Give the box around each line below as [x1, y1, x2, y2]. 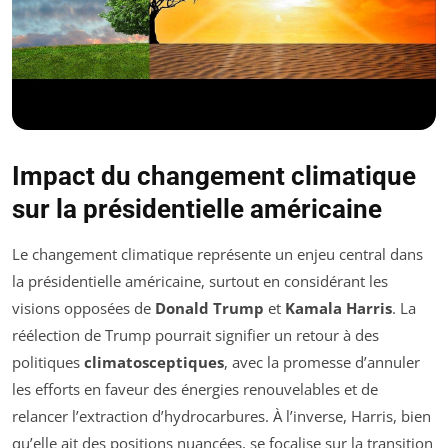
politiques [12, 351, 84, 372]
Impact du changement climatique [12, 160, 416, 191]
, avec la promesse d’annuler [224, 351, 420, 372]
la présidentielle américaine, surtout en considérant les [12, 270, 388, 291]
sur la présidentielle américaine [12, 193, 382, 224]
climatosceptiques [84, 351, 224, 372]
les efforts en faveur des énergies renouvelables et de [12, 378, 378, 399]
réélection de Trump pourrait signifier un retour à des [12, 324, 379, 345]
